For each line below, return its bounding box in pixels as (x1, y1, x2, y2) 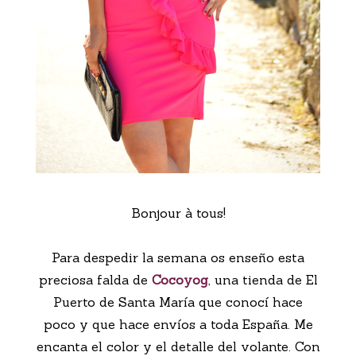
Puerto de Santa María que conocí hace (53, 294, 303, 311)
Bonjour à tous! (130, 205, 226, 222)
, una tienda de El (207, 272, 318, 288)
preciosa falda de (38, 272, 152, 288)
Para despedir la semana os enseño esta (52, 250, 304, 266)
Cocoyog (151, 272, 208, 288)
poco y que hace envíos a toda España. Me (43, 316, 313, 333)
